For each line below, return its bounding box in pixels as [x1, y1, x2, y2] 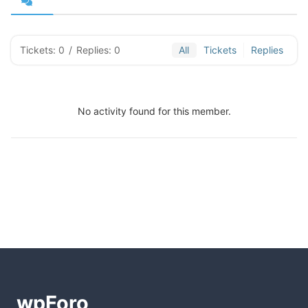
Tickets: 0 [20, 44, 65, 56]
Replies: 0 [76, 44, 120, 56]
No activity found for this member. [77, 105, 231, 117]
